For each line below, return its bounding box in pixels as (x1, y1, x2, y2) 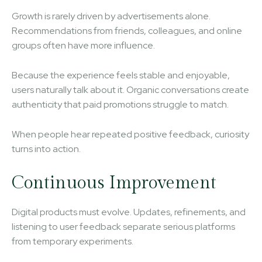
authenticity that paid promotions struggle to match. (12, 98, 229, 111)
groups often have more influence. (12, 39, 155, 51)
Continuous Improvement (12, 172, 216, 194)
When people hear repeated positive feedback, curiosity (12, 127, 249, 140)
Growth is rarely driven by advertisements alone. (12, 9, 211, 22)
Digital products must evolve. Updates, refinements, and (12, 205, 246, 218)
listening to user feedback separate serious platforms (12, 220, 235, 233)
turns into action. (12, 142, 81, 155)
